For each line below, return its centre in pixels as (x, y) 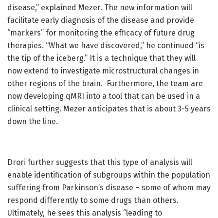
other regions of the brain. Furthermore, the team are (105, 83)
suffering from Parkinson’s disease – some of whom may (109, 187)
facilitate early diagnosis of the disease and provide (101, 20)
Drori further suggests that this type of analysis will (100, 162)
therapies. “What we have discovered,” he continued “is (106, 45)
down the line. (33, 121)
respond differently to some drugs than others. (93, 200)
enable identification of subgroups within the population (109, 175)
